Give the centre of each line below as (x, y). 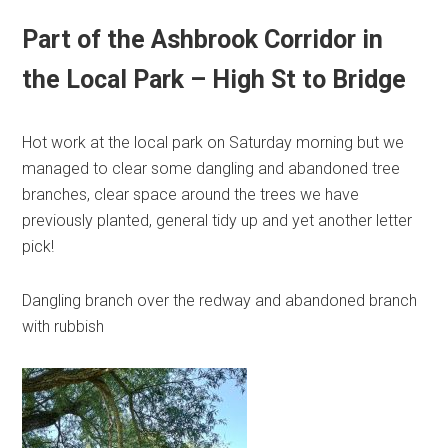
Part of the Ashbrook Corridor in (203, 40)
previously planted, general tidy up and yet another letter (217, 221)
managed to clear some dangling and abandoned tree (211, 169)
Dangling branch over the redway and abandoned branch (220, 301)
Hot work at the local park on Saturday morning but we (213, 143)
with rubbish (63, 327)
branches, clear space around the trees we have (191, 195)
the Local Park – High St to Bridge (214, 80)
